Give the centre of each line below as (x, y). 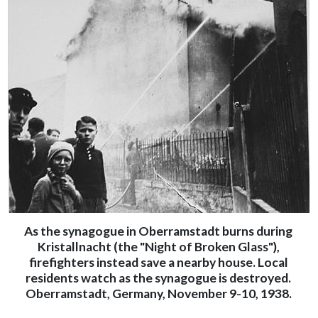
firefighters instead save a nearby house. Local (158, 263)
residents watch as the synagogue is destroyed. (158, 278)
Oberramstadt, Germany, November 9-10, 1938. (158, 294)
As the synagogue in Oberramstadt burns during (158, 231)
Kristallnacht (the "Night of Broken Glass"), (158, 247)
